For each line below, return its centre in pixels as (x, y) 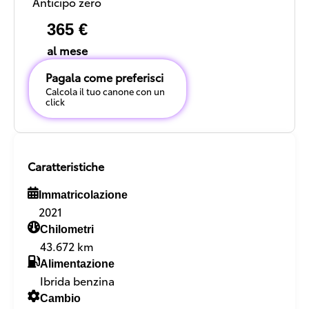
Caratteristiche (66, 166)
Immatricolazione (83, 195)
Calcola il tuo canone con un (105, 91)
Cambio (60, 299)
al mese (67, 50)
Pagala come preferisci (104, 77)
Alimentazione (77, 264)
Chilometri (67, 230)
